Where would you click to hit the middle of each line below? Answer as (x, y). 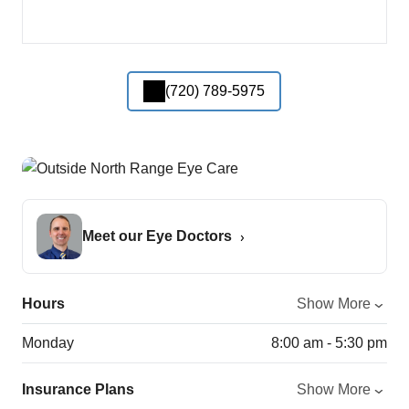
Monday (48, 342)
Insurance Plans (78, 389)
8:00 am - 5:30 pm (329, 342)
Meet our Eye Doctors (157, 236)
